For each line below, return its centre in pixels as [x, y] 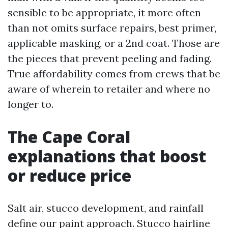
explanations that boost [107, 156]
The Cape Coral [69, 137]
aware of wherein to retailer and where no [109, 89]
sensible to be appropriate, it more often [104, 12]
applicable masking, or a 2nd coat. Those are [114, 43]
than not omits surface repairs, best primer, [112, 28]
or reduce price [69, 175]
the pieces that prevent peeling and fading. [110, 58]
